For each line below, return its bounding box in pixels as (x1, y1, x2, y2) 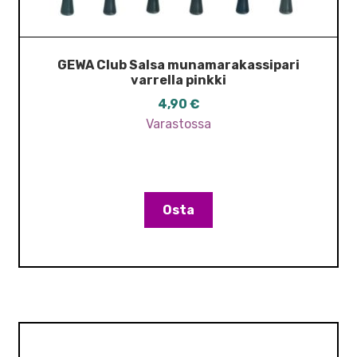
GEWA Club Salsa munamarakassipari (57, 57, 300, 73)
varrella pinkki (131, 72, 226, 88)
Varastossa (146, 116, 211, 132)
